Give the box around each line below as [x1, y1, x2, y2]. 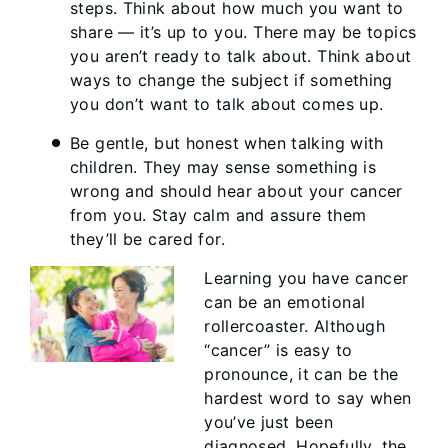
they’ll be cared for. [70, 229, 225, 249]
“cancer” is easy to [204, 340, 353, 360]
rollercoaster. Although [204, 316, 385, 336]
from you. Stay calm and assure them [70, 205, 367, 225]
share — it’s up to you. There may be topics [70, 22, 417, 42]
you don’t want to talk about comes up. [70, 94, 384, 114]
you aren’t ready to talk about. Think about [70, 46, 412, 66]
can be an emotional [204, 292, 366, 312]
